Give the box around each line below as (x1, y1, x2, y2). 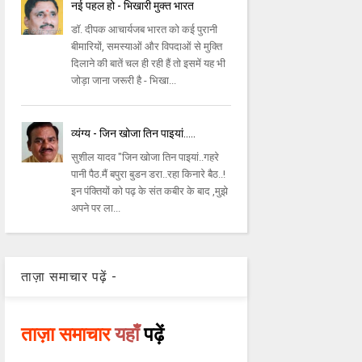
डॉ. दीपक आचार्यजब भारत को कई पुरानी (71, 23, 218, 36)
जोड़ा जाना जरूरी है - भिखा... (71, 74, 177, 87)
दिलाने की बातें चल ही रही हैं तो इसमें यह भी (71, 57, 226, 70)
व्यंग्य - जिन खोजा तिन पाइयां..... (71, 127, 196, 141)
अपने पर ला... (71, 202, 121, 215)
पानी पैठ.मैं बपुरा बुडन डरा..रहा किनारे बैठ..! (71, 168, 226, 181)
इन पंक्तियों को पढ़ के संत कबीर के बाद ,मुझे (71, 185, 231, 198)
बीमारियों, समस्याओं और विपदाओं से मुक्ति (71, 40, 223, 53)
